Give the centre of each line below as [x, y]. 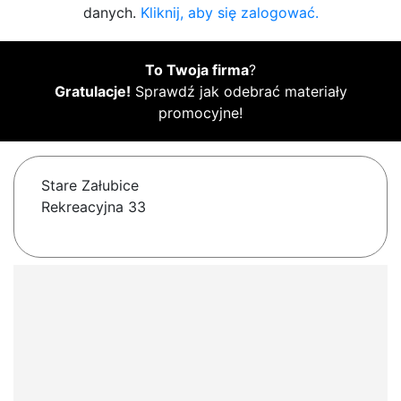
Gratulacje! [92, 92]
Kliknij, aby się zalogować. [229, 13]
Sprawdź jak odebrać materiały [239, 92]
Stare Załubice [90, 186]
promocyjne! [200, 113]
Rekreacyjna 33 [94, 207]
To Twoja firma [197, 70]
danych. [111, 13]
